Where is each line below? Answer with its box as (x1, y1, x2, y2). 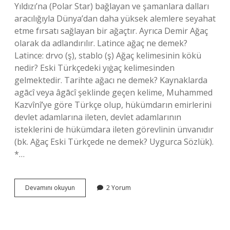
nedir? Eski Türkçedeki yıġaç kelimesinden (14, 62, 175, 73)
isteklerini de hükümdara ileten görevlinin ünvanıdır (14, 124, 214, 135)
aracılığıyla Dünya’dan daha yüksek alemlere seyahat (14, 13, 216, 24)
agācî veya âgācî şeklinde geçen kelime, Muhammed (14, 87, 213, 98)
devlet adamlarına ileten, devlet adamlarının (14, 111, 181, 123)
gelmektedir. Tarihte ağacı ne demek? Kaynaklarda (14, 74, 207, 86)
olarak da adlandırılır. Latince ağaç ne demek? (14, 37, 187, 49)
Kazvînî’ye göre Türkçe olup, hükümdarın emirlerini (14, 99, 212, 110)
